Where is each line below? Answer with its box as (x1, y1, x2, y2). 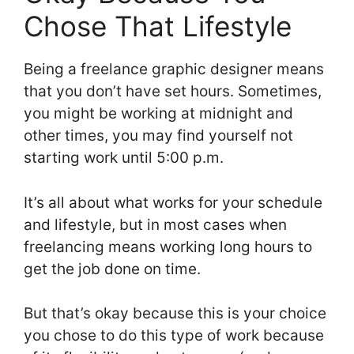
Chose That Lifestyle (24, 9, 292, 43)
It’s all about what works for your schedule (24, 193, 322, 212)
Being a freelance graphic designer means (24, 60, 324, 79)
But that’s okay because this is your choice (24, 304, 326, 323)
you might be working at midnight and (24, 104, 293, 123)
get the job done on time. (24, 259, 201, 278)
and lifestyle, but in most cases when (24, 215, 287, 234)
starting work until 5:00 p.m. (24, 149, 228, 168)
